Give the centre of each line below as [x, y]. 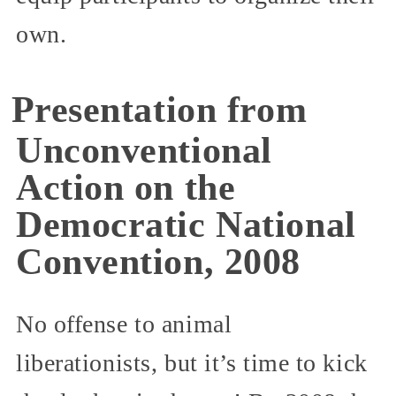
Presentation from [159, 110]
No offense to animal [124, 324]
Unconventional [144, 151]
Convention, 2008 [158, 262]
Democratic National [186, 225]
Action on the [126, 188]
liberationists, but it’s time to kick [192, 363]
